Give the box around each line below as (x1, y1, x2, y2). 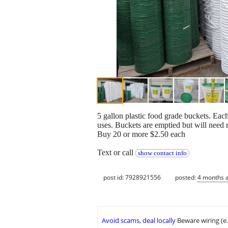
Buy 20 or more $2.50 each (97, 130, 185, 139)
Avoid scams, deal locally (102, 216, 176, 225)
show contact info (137, 150, 187, 157)
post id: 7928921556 (103, 173, 161, 182)
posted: (175, 173, 197, 182)
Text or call (97, 148, 135, 157)
